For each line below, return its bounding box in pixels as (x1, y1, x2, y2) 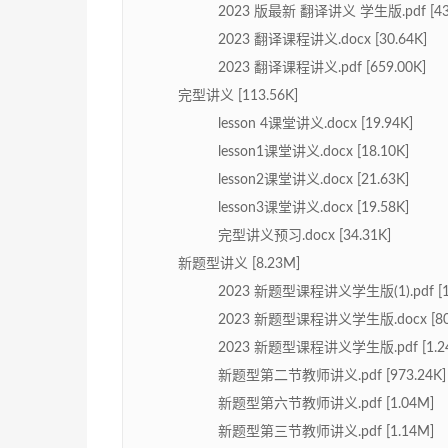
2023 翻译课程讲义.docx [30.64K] (218, 33, 427, 48)
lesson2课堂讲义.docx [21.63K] (218, 173, 409, 188)
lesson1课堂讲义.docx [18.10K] (218, 145, 409, 160)
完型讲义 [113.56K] (178, 89, 298, 104)
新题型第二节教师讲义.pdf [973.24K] (218, 369, 446, 384)
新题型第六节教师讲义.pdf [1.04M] (218, 397, 434, 412)
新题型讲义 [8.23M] (178, 257, 300, 272)
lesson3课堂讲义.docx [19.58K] (218, 201, 409, 216)
